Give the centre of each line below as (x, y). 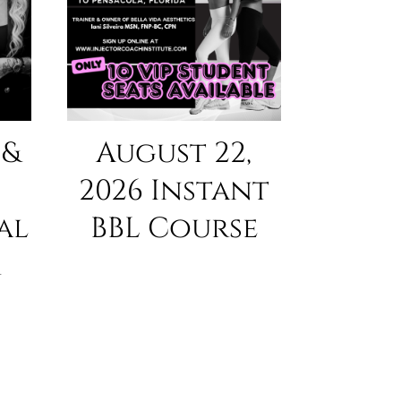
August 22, (174, 154)
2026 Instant (174, 192)
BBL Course (174, 229)
